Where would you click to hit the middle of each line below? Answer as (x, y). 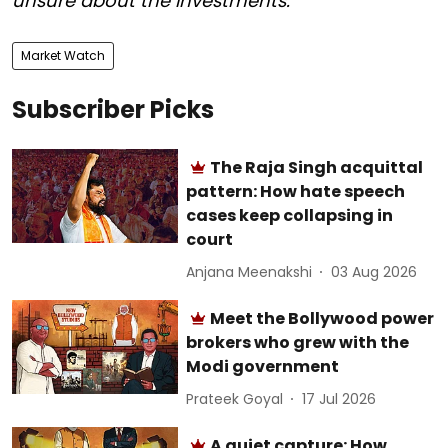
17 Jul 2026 (339, 398)
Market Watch (63, 56)
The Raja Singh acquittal (317, 168)
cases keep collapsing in (290, 216)
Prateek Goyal (235, 398)
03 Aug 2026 (374, 271)
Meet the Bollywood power (322, 319)
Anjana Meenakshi (249, 271)
